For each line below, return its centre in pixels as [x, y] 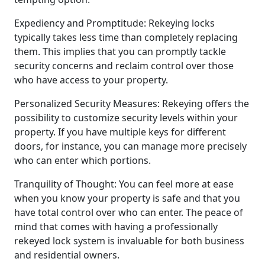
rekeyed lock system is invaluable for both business [129, 240]
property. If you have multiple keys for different [120, 132]
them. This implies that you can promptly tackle [120, 51]
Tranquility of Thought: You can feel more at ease [124, 184]
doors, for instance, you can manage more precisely [130, 146]
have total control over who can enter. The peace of [129, 212]
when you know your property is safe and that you [127, 198]
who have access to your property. [91, 80]
